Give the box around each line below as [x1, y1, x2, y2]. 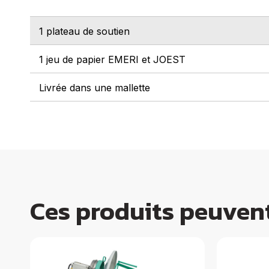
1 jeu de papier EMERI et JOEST [39, 53, 186, 65]
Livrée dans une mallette [39, 81, 150, 94]
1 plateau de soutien [39, 25, 130, 37]
